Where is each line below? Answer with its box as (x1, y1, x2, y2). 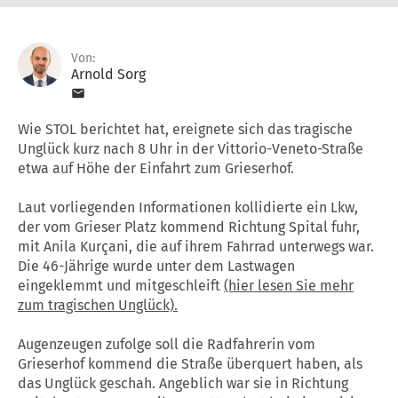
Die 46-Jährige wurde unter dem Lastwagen (18, 257, 295, 275)
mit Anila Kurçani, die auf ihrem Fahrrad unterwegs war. (18, 237, 374, 255)
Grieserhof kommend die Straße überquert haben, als (18, 354, 362, 372)
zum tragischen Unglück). (18, 296, 178, 314)
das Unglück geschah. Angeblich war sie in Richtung (18, 374, 348, 392)
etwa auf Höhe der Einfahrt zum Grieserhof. (18, 159, 294, 177)
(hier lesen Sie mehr (224, 276, 354, 294)
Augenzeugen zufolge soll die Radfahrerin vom (18, 335, 315, 353)
